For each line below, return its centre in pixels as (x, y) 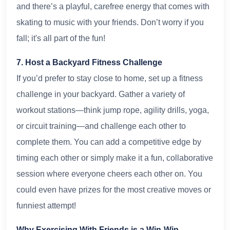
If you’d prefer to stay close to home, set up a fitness (110, 78)
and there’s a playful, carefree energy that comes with (113, 6)
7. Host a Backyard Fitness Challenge (89, 62)
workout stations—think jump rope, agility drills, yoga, (113, 110)
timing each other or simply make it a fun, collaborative (115, 158)
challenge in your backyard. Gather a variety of (101, 94)
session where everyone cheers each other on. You (109, 174)
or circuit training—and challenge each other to (101, 126)
